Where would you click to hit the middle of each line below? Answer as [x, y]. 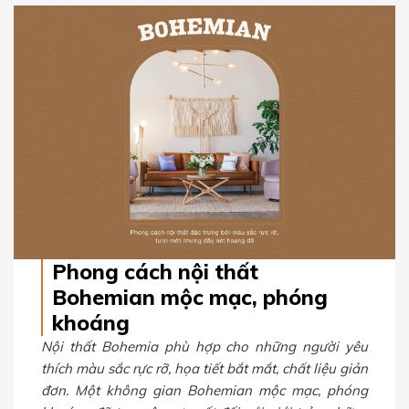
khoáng [91, 323]
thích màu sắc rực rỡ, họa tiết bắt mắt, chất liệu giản [204, 369]
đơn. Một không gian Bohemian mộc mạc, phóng [204, 391]
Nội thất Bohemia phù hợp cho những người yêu [204, 347]
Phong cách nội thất [155, 272]
